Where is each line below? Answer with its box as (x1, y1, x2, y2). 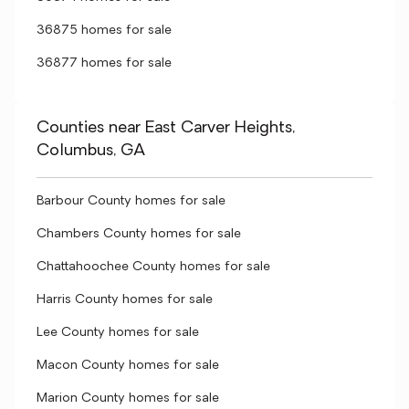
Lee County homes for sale (37, 326, 199, 340)
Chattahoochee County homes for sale (37, 260, 270, 274)
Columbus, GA (37, 142, 145, 160)
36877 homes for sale (37, 57, 172, 70)
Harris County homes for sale (37, 293, 213, 307)
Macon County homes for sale (37, 359, 219, 372)
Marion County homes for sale (37, 392, 219, 405)
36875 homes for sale (37, 24, 172, 37)
